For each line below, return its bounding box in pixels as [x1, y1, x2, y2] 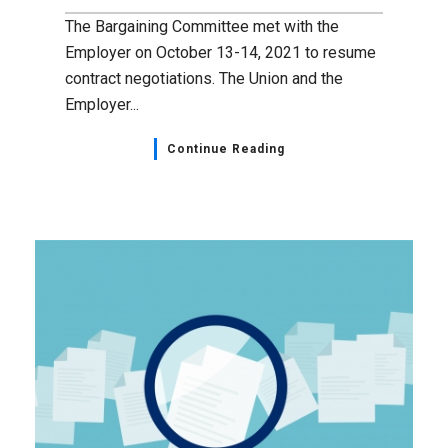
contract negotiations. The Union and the [65, 69, 343, 89]
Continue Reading [166, 142, 285, 157]
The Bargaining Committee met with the [65, 17, 339, 37]
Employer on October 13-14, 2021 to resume [65, 43, 376, 63]
